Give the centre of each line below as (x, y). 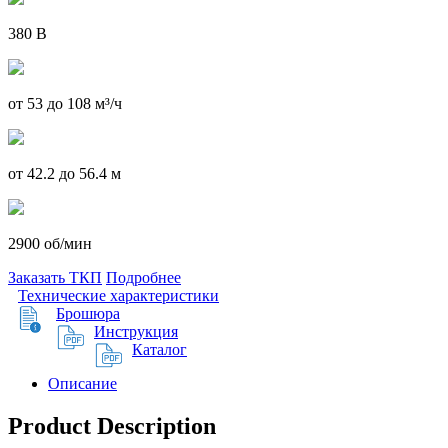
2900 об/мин (50, 243)
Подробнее (143, 277)
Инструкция (136, 331)
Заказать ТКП (55, 277)
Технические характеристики (118, 295)
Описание (82, 383)
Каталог (159, 349)
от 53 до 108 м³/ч (65, 103)
